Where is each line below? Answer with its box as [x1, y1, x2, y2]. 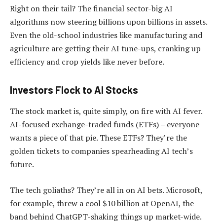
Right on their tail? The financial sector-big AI [10, 3, 173, 14]
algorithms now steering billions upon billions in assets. [10, 16, 207, 28]
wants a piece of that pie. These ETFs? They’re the [10, 132, 187, 144]
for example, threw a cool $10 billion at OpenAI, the [10, 197, 194, 209]
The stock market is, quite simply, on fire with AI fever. [10, 106, 202, 117]
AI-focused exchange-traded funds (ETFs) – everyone [10, 119, 199, 130]
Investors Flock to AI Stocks [10, 84, 138, 96]
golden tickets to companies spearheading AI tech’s [10, 146, 193, 157]
